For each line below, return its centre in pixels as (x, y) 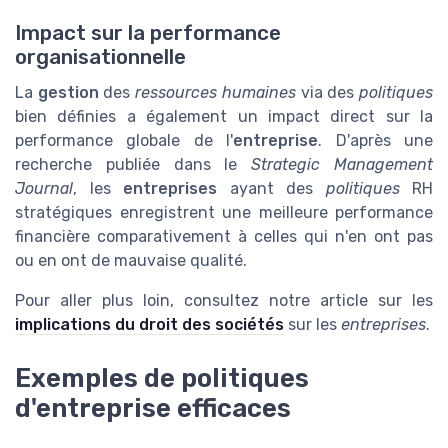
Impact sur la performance (148, 32)
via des (327, 92)
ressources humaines (215, 92)
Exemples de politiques (162, 377)
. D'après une (376, 140)
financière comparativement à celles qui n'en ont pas (224, 236)
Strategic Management (342, 164)
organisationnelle (100, 56)
